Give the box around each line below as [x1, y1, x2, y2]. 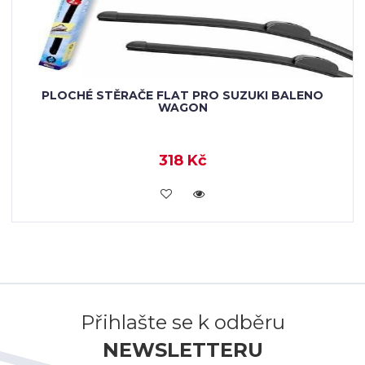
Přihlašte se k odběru [80, 310, 285, 334]
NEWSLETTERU [102, 338, 263, 362]
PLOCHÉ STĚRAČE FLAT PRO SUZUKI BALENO [42, 88, 323, 103]
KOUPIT [159, 185, 206, 200]
